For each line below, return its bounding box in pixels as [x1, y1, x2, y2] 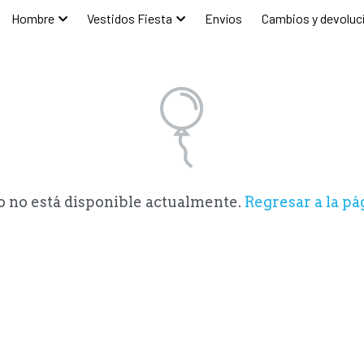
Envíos [224, 11, 262, 26]
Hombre [36, 11, 79, 26]
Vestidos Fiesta [109, 11, 194, 26]
